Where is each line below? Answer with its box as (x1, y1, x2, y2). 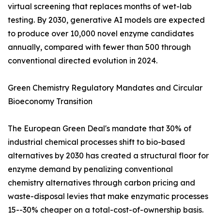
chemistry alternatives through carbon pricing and (8, 178, 195, 188)
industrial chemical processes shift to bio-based (8, 137, 185, 147)
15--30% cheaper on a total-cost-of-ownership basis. (8, 205, 203, 215)
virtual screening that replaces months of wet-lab (8, 1, 192, 12)
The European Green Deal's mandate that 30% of (8, 124, 191, 134)
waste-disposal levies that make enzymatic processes (8, 191, 208, 201)
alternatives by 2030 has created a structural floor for (8, 151, 209, 161)
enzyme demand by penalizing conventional (8, 164, 173, 174)
